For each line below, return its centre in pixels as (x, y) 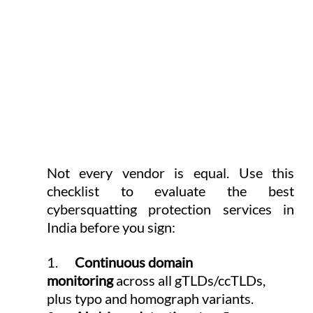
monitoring (80, 281)
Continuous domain (135, 262)
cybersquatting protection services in (170, 209)
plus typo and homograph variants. (150, 299)
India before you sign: (111, 227)
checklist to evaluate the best (170, 191)
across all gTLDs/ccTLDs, (190, 281)
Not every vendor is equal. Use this (170, 173)
